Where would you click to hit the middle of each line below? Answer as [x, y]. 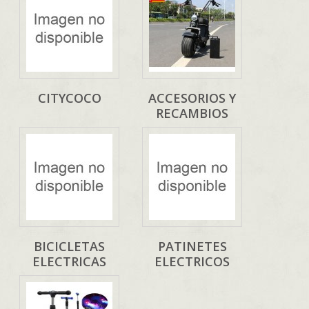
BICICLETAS [69, 247]
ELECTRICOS [192, 262]
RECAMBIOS [192, 113]
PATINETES [192, 247]
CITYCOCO [69, 98]
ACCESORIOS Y [192, 98]
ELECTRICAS [69, 262]
